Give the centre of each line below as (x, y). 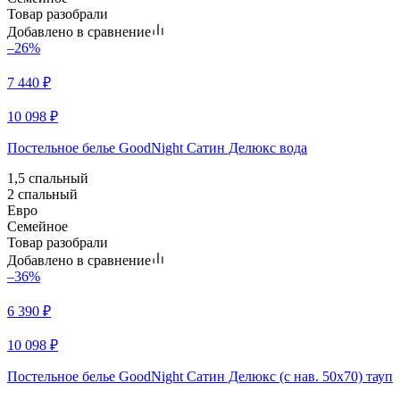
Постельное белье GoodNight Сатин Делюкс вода (157, 147)
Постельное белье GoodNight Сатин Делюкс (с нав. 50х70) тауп (200, 376)
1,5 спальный (48, 178)
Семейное (37, 226)
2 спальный (42, 194)
